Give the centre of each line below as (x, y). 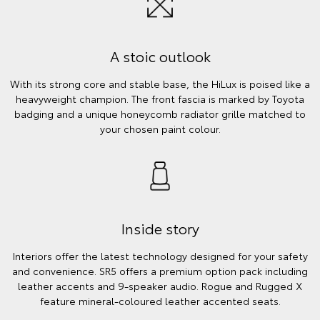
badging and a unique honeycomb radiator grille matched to (160, 114)
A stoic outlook (160, 56)
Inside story (160, 228)
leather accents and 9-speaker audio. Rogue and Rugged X (160, 286)
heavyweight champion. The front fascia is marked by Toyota (160, 99)
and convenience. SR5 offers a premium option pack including (160, 271)
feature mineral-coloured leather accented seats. (160, 301)
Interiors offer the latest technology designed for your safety (160, 256)
